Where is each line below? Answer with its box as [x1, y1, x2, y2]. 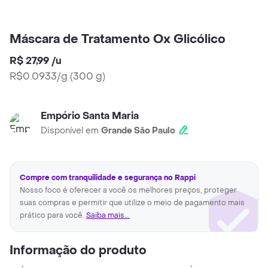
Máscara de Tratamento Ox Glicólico [10, 32, 226, 48]
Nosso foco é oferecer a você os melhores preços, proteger [20, 185, 237, 196]
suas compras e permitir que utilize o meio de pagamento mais [20, 198, 245, 208]
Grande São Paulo [101, 125, 175, 137]
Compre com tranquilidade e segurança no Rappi [20, 173, 196, 183]
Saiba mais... [86, 211, 130, 221]
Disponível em [41, 125, 101, 137]
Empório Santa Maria [41, 109, 139, 123]
